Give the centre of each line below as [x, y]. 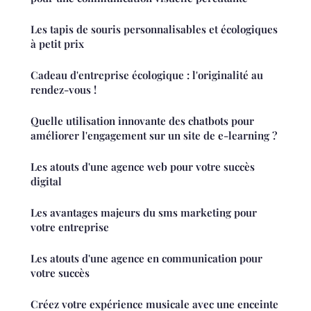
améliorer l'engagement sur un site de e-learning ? [154, 136]
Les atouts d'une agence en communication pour [146, 259]
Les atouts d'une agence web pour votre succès [143, 167]
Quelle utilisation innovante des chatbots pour [142, 121]
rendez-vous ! [64, 90]
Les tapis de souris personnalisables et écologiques [154, 30]
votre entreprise [70, 227]
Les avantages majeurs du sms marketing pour [144, 213]
